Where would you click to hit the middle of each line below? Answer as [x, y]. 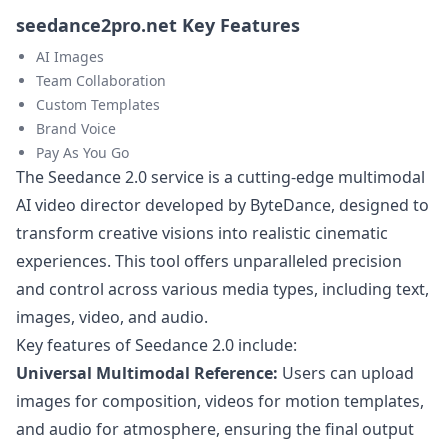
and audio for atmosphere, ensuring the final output [215, 429]
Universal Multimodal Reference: [147, 373]
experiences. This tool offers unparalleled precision [209, 261]
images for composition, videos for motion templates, [220, 401]
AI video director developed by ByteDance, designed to [222, 205]
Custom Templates [98, 104]
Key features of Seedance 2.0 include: [156, 345]
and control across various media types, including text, [222, 289]
